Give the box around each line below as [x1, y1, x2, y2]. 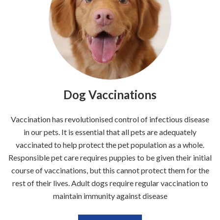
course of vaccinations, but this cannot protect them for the [11, 165, 209, 175]
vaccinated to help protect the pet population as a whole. [16, 140, 204, 150]
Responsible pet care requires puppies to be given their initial [8, 153, 212, 163]
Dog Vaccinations [63, 87, 157, 102]
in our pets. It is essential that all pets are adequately [24, 127, 196, 137]
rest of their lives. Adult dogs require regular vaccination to [12, 178, 208, 188]
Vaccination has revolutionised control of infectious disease [11, 114, 209, 124]
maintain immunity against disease [53, 191, 167, 201]
